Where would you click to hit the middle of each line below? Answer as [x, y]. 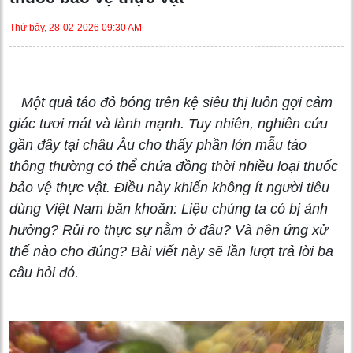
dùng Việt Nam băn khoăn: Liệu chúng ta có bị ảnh [169, 208]
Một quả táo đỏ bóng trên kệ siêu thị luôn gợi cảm [171, 102]
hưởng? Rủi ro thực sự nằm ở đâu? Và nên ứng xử [169, 230]
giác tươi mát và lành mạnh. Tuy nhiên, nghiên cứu [169, 123]
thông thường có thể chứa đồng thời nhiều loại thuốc [174, 166]
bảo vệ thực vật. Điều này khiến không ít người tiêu [169, 187]
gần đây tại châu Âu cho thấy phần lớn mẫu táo [158, 145]
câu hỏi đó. [44, 272]
